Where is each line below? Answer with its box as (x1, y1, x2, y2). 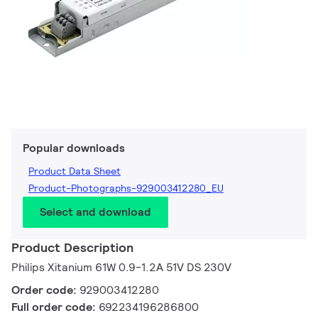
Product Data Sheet (28, 165, 121, 178)
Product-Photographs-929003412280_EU (28, 182, 224, 195)
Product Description (11, 239, 133, 256)
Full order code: (11, 300, 99, 315)
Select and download (40, 204, 151, 220)
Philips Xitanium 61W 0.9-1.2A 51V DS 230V (11, 260, 231, 275)
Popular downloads (23, 141, 125, 156)
